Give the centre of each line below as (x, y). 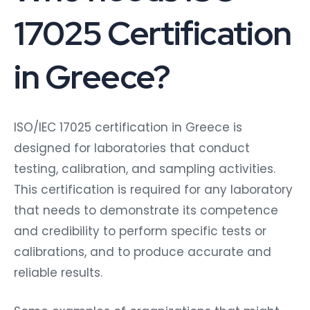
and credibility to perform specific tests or (140, 231)
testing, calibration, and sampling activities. (145, 168)
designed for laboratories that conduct (132, 148)
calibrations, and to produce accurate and (143, 252)
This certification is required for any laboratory (153, 189)
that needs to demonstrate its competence (146, 210)
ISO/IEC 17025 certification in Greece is (128, 127)
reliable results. (58, 272)
